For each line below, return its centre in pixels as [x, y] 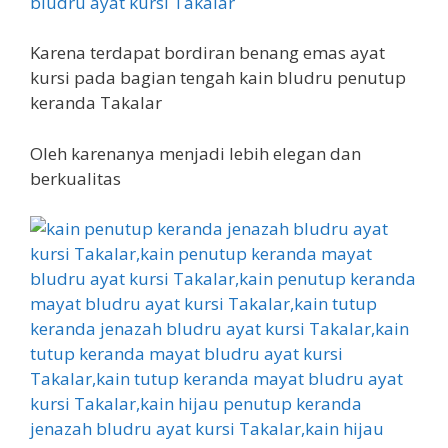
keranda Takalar [96, 102]
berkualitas [75, 178]
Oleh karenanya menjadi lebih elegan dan [195, 153]
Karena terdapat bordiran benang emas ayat [207, 52]
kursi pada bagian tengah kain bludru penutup [218, 77]
